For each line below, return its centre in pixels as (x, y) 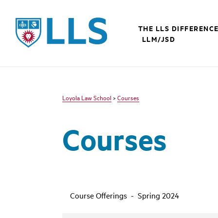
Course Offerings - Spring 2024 (125, 195)
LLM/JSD (159, 39)
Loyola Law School (87, 97)
